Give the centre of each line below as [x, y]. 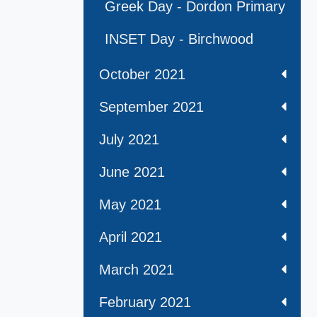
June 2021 [132, 172]
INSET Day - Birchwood [179, 39]
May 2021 [130, 205]
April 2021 [131, 237]
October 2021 [142, 75]
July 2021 [129, 140]
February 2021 [145, 302]
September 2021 [151, 107]
